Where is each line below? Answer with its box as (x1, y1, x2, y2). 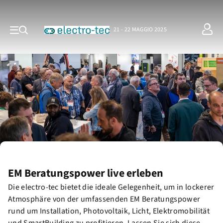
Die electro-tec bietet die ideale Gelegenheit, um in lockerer (8, 182, 215, 193)
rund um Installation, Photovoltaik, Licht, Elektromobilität (8, 206, 210, 217)
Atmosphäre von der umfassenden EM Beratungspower (8, 194, 201, 205)
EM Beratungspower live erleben (8, 165, 163, 181)
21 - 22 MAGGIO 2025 (113, 25, 167, 34)
